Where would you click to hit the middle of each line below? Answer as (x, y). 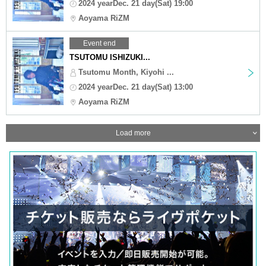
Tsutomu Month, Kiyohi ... (126, 72)
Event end (99, 43)
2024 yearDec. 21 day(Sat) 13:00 (136, 87)
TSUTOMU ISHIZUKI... (110, 57)
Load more (133, 133)
